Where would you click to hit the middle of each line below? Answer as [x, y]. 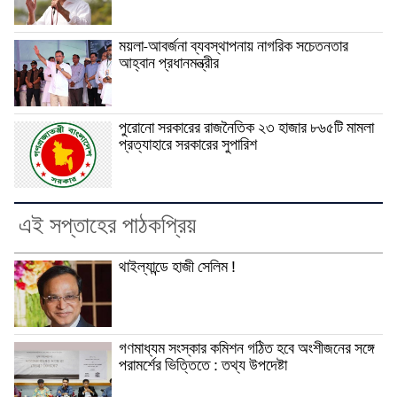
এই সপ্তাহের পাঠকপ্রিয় [107, 228]
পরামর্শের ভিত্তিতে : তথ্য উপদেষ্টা [203, 367]
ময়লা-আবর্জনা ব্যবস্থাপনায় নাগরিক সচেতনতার [234, 48]
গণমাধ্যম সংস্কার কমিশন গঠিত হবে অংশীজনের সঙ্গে [246, 350]
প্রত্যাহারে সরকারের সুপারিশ [188, 147]
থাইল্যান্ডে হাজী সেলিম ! [177, 269]
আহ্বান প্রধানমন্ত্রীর [169, 65]
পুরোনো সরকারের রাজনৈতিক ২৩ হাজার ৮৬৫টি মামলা [246, 130]
